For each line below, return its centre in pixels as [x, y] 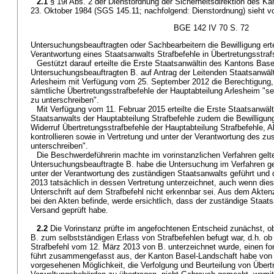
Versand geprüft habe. [69, 210]
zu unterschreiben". [65, 100]
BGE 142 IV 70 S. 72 [211, 28]
